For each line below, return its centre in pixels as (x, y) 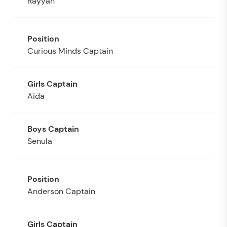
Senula (40, 141)
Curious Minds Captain (70, 51)
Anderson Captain (61, 191)
